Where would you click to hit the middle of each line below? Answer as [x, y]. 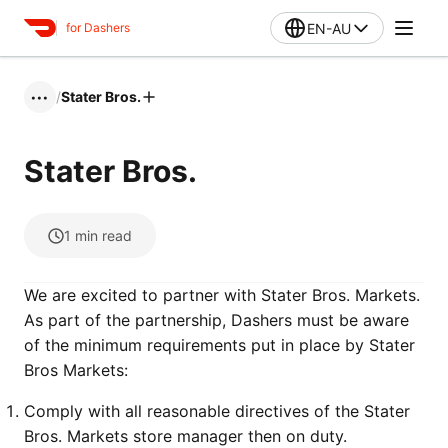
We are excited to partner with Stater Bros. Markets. [222, 295]
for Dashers [98, 27]
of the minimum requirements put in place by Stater [219, 345]
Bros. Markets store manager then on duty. [185, 436]
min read [103, 235]
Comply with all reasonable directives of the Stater [217, 411]
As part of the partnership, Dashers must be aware [216, 320]
